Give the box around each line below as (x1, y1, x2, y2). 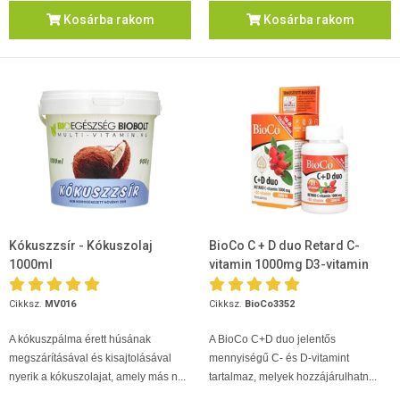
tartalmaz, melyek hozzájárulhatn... (209, 370, 377, 383)
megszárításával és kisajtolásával (9, 351, 171, 364)
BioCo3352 (245, 297, 295, 310)
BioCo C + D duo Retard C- (209, 237, 360, 253)
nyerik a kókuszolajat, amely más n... (9, 370, 186, 383)
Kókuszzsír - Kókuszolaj (9, 237, 153, 253)
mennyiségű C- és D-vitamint (209, 351, 349, 364)
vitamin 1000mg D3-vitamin (209, 256, 369, 271)
